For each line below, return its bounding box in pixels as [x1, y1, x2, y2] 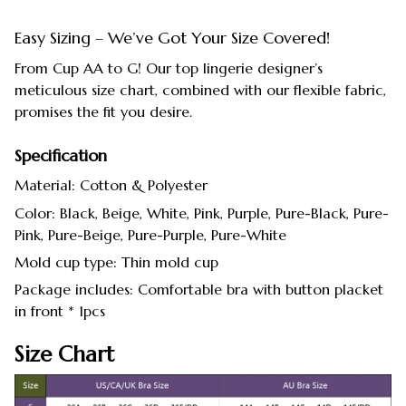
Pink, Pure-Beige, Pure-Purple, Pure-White [14, 225, 286, 244]
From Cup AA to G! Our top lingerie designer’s [14, 58, 323, 77]
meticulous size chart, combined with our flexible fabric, [14, 80, 386, 99]
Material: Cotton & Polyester [14, 176, 208, 195]
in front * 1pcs [14, 302, 105, 321]
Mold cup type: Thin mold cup [14, 253, 218, 272]
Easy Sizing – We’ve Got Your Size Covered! [14, 27, 330, 49]
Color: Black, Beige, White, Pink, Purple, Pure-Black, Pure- [14, 203, 389, 222]
